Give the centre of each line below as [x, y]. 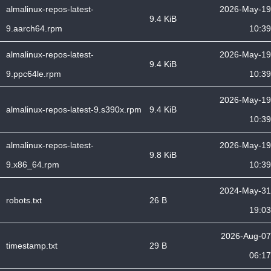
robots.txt [24, 200]
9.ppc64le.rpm [34, 74]
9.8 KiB [163, 155]
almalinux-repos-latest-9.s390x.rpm [74, 109]
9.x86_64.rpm [33, 165]
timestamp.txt [32, 246]
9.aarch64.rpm [34, 28]
